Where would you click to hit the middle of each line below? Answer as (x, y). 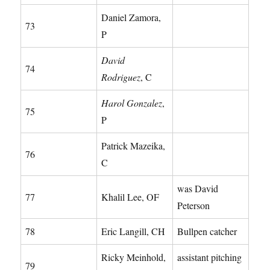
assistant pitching (210, 257)
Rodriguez (121, 77)
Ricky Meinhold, (134, 257)
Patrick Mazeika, (133, 145)
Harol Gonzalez (132, 102)
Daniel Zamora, (131, 17)
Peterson (194, 205)
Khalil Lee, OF (130, 196)
